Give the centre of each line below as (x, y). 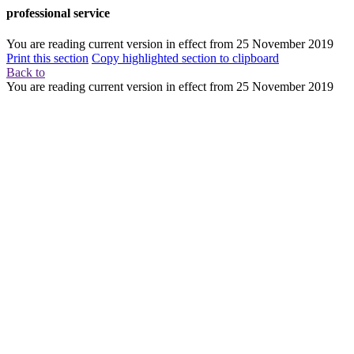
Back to (26, 73)
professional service (58, 13)
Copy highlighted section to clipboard (185, 58)
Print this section (47, 58)
